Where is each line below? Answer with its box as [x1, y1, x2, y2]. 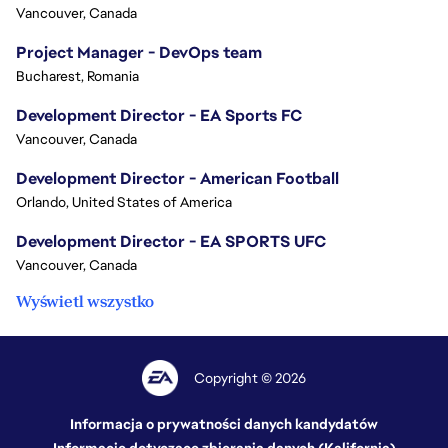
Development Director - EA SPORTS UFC [16, 231, 326, 252]
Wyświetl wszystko [16, 291, 154, 312]
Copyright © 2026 [194, 369, 307, 387]
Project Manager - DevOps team [16, 42, 262, 63]
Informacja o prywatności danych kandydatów [70, 415, 378, 433]
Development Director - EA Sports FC [16, 105, 302, 126]
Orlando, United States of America [16, 193, 232, 211]
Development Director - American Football [16, 168, 339, 189]
